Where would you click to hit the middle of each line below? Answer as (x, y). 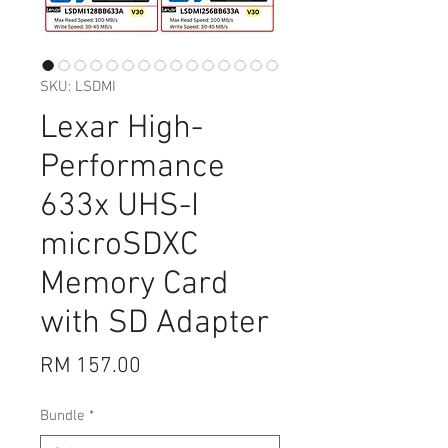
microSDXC (119, 246)
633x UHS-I (119, 207)
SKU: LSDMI (78, 87)
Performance (132, 168)
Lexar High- (121, 129)
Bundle (62, 416)
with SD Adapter (154, 324)
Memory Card (134, 285)
